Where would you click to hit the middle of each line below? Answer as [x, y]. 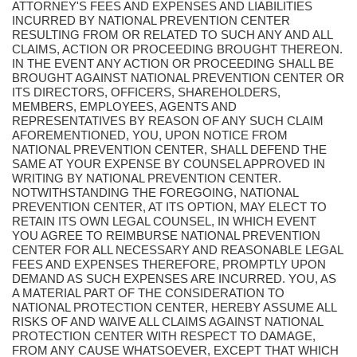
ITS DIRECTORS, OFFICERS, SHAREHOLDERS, [146, 92]
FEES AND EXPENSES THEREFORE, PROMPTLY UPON [169, 264]
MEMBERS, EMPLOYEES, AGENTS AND [124, 106]
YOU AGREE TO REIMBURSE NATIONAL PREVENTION [166, 235]
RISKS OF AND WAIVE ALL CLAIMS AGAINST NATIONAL [167, 322]
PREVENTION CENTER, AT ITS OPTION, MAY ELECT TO [169, 207]
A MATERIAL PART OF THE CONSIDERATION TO [148, 293]
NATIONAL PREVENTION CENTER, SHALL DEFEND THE [169, 149]
